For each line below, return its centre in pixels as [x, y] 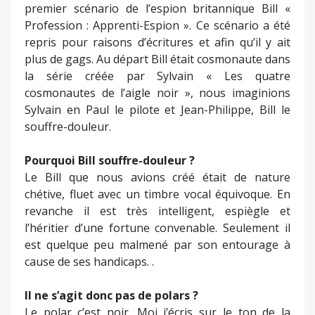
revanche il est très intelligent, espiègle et [157, 211]
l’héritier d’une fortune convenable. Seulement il [157, 228]
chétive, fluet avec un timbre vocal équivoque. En [157, 194]
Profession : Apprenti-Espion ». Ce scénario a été [157, 26]
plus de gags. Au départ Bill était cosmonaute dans [157, 59]
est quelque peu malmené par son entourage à [157, 245]
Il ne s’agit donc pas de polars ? [111, 296]
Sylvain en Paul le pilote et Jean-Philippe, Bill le [157, 110]
